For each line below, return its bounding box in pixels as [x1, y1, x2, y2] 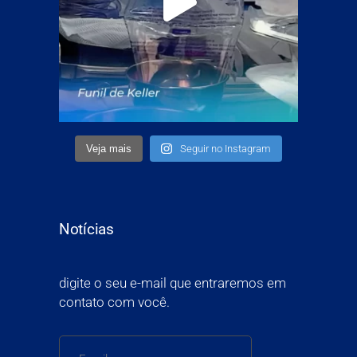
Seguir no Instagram [179, 143, 271, 155]
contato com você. [59, 294, 170, 311]
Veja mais [86, 143, 132, 155]
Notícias [59, 220, 114, 239]
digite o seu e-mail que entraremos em [59, 275, 286, 292]
